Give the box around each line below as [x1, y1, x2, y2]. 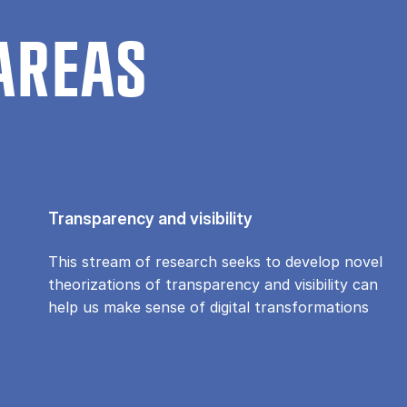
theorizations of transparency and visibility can [48, 274, 379, 293]
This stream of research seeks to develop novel [48, 252, 383, 271]
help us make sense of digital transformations [48, 297, 370, 316]
